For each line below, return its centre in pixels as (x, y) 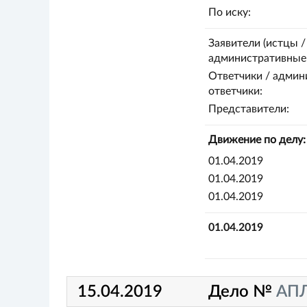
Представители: (248, 109)
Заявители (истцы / (257, 43)
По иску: (229, 12)
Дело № (243, 292)
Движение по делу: (257, 140)
